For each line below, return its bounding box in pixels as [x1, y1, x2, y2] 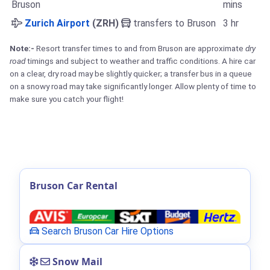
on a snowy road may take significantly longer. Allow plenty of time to [10, 81, 256, 92]
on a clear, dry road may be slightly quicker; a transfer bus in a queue [10, 69, 252, 79]
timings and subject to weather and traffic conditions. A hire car [25, 56, 256, 66]
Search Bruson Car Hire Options [39, 225, 174, 237]
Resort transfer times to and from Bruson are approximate [34, 43, 245, 54]
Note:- [10, 43, 34, 54]
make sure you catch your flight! [10, 94, 124, 104]
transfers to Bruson [131, 17, 216, 30]
